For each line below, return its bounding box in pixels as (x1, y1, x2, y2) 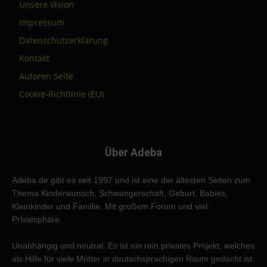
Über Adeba (105, 146, 162, 159)
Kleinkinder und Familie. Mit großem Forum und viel (12, 201, 207, 212)
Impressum (19, 17, 64, 29)
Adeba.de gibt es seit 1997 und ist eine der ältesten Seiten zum (12, 175, 250, 185)
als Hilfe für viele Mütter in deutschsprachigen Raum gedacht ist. (12, 254, 254, 264)
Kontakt (19, 52, 49, 64)
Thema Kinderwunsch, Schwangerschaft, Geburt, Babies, (12, 188, 228, 198)
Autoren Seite (19, 70, 73, 82)
